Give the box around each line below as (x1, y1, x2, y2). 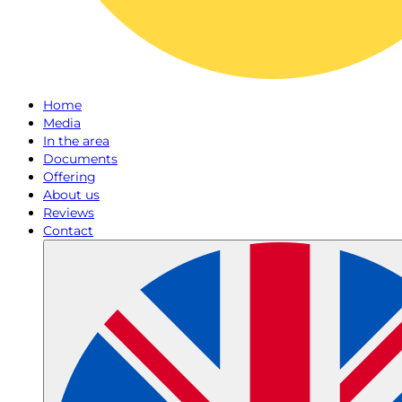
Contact (43, 223, 93, 239)
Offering (43, 169, 96, 185)
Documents (43, 151, 118, 167)
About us (43, 187, 100, 203)
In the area (43, 133, 109, 149)
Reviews (43, 205, 94, 221)
